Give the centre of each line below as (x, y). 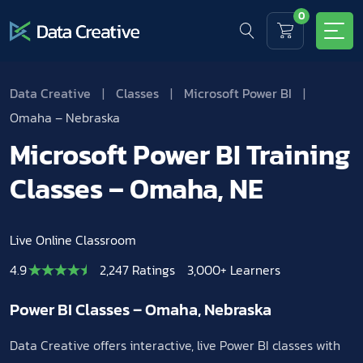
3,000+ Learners (234, 270)
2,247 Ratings (137, 270)
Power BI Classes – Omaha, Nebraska (141, 310)
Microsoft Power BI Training (180, 155)
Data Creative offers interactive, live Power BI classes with (175, 345)
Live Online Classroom (73, 240)
